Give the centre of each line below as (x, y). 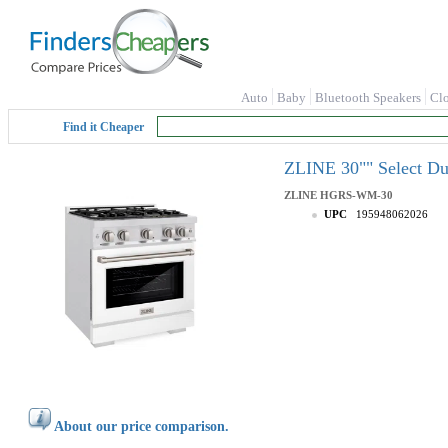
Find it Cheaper (103, 127)
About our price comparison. (141, 426)
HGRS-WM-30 (356, 195)
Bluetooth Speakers (368, 97)
